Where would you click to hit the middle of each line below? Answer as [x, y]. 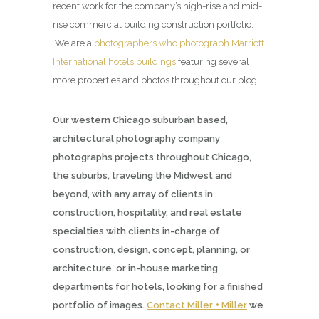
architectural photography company [136, 138]
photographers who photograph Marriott [179, 43]
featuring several [213, 61]
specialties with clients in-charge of [136, 231]
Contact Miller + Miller [197, 305]
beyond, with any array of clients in [133, 194]
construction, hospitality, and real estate [147, 212]
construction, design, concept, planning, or [151, 249]
